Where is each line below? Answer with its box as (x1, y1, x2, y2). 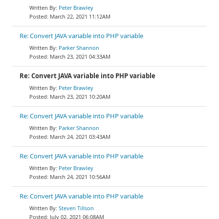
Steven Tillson (59, 204, 94, 212)
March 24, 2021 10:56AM (50, 173, 110, 180)
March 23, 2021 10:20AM (50, 93, 110, 100)
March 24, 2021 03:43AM (50, 133, 110, 140)
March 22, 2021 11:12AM (50, 13, 110, 20)
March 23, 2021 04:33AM (50, 53, 110, 60)
